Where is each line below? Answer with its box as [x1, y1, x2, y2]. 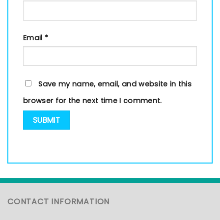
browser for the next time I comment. [23, 96, 162, 106]
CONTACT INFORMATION [7, 195, 110, 207]
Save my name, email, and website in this [38, 79, 192, 89]
